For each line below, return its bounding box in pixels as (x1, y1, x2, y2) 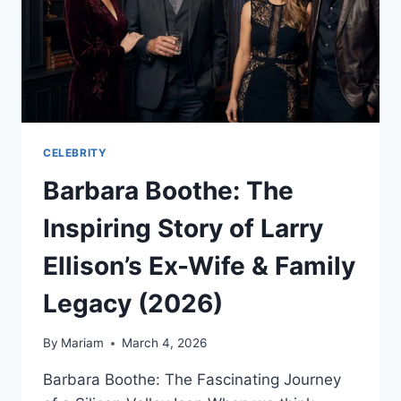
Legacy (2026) (43, 287, 223, 319)
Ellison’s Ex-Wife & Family (43, 250, 355, 281)
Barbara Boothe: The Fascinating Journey (43, 371, 341, 389)
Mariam (61, 336, 105, 351)
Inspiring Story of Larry (43, 212, 323, 243)
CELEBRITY (43, 145, 107, 159)
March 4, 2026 (122, 336, 208, 351)
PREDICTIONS (119, 10, 209, 25)
